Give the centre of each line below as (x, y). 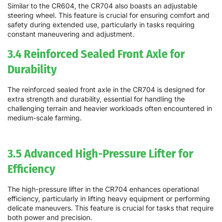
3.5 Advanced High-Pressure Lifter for (100, 154)
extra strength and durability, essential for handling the (96, 99)
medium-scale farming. (45, 117)
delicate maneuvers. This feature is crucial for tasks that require (111, 208)
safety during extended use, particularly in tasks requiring (101, 25)
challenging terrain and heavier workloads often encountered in (110, 108)
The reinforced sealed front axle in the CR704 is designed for (106, 89)
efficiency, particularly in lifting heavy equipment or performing (109, 199)
